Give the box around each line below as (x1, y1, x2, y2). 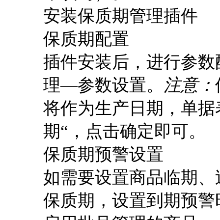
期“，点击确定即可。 (43, 122, 206, 141)
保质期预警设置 (43, 145, 164, 164)
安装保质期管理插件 (43, 6, 198, 26)
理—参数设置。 (43, 76, 164, 95)
